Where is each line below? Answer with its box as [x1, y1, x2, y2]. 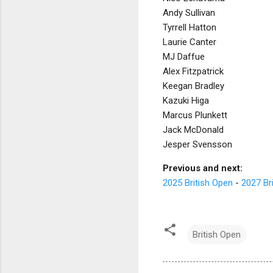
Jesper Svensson [163, 138, 232, 150]
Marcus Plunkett [163, 109, 227, 121]
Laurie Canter [163, 36, 216, 48]
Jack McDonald [163, 124, 224, 135]
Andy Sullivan [163, 7, 215, 18]
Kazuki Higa [163, 94, 209, 106]
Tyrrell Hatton [163, 21, 216, 33]
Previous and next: [163, 162, 243, 174]
